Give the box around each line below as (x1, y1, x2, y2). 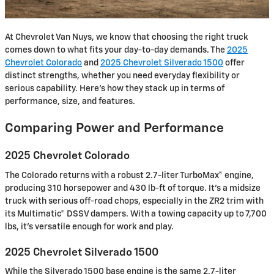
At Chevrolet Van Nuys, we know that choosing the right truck (5, 33, 248, 42)
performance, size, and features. (5, 97, 135, 106)
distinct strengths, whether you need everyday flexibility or (5, 72, 240, 80)
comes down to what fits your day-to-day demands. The (5, 46, 227, 54)
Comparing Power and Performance (5, 122, 224, 135)
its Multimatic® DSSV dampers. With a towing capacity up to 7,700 (5, 209, 267, 218)
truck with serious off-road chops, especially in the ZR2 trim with (5, 196, 264, 206)
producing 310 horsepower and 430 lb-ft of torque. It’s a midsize (5, 183, 261, 193)
